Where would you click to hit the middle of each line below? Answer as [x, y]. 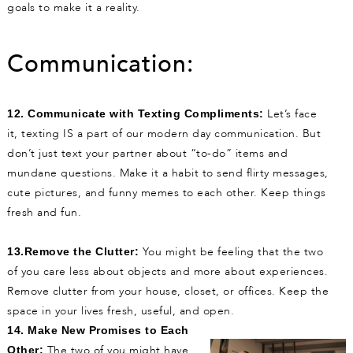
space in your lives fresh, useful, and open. [121, 311]
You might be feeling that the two [231, 252]
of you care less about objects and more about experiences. [167, 272]
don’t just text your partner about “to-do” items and [147, 154]
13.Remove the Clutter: [73, 252]
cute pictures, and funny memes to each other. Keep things [167, 193]
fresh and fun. [44, 213]
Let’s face [290, 114]
